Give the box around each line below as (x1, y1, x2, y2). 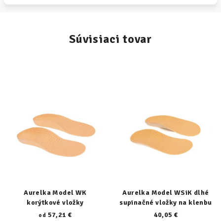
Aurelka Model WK (24, 188, 87, 197)
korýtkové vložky (27, 198, 84, 207)
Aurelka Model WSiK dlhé (122, 188, 209, 197)
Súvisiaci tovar (69, 32, 152, 46)
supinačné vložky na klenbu (119, 198, 212, 207)
